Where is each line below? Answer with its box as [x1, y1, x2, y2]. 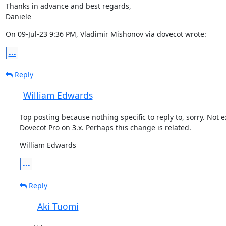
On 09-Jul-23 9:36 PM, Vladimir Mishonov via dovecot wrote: [5, 29, 206, 39]
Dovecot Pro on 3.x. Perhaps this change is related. [19, 122, 191, 132]
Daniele [5, 11, 31, 21]
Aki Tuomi [37, 200, 79, 212]
